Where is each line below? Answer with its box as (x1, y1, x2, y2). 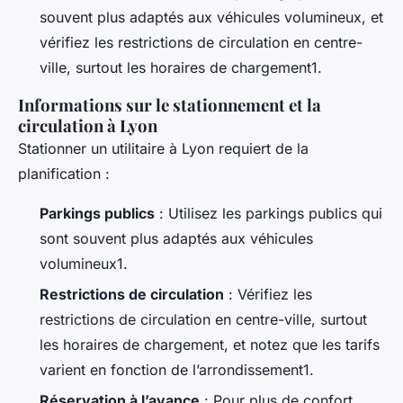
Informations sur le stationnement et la (18, 93, 321, 116)
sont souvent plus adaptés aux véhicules (40, 228, 313, 247)
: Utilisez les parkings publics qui (155, 203, 382, 222)
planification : (18, 164, 110, 183)
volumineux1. (40, 254, 128, 273)
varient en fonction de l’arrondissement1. (40, 360, 314, 379)
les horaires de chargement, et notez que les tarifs (40, 335, 380, 354)
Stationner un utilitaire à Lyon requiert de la (18, 139, 309, 157)
